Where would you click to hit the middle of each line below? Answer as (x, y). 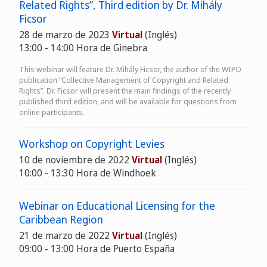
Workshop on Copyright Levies (92, 144)
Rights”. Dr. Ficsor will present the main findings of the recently (125, 91)
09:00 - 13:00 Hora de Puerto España (97, 249)
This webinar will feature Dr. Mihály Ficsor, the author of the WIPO (130, 69)
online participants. (52, 112)
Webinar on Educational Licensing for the (117, 206)
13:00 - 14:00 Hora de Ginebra (83, 48)
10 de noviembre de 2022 (75, 160)
